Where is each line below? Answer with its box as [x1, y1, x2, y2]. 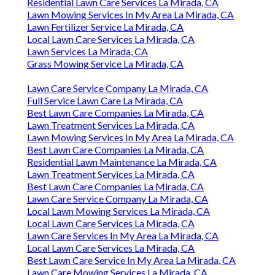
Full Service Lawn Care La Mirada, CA [27, 95, 183, 107]
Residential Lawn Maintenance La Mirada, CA [27, 156, 217, 168]
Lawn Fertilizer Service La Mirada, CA [27, 21, 184, 33]
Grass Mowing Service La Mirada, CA [27, 58, 184, 70]
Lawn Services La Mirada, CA [27, 45, 148, 58]
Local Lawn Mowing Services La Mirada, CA [27, 205, 210, 217]
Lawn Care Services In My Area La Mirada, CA [27, 230, 219, 242]
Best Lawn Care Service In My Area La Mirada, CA [27, 254, 236, 266]
